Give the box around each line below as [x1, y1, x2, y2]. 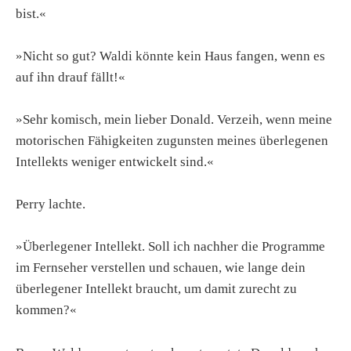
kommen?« [16, 302, 77, 318]
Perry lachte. [16, 197, 85, 212]
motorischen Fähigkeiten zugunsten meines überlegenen [16, 132, 328, 148]
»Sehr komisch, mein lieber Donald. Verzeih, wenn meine [16, 111, 332, 127]
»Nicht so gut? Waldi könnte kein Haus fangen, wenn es [16, 48, 325, 63]
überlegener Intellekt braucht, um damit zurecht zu [16, 281, 297, 297]
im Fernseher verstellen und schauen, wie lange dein [16, 260, 306, 276]
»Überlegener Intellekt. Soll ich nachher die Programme [16, 239, 325, 255]
